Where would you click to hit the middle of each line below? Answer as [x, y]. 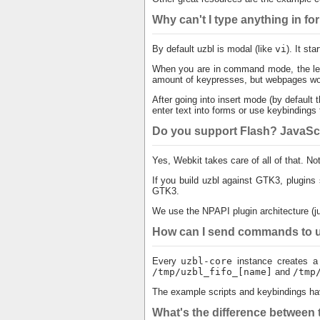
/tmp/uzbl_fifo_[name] [212, 272]
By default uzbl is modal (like [213, 49]
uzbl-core [207, 261]
